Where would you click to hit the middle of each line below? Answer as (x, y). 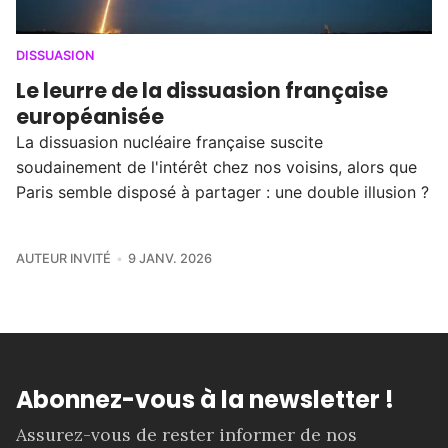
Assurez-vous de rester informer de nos (186, 434)
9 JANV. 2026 (169, 258)
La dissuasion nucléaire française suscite (169, 141)
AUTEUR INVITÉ (63, 258)
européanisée (90, 116)
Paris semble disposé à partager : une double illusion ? (222, 191)
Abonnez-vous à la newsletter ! (205, 399)
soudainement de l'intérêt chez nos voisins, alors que (216, 166)
